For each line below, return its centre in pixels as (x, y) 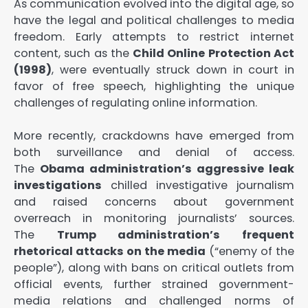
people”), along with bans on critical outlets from (154, 267)
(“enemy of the (250, 251)
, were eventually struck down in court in (173, 69)
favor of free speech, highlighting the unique (154, 86)
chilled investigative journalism (198, 185)
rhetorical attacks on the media (110, 251)
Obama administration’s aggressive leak (167, 168)
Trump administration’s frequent (176, 234)
